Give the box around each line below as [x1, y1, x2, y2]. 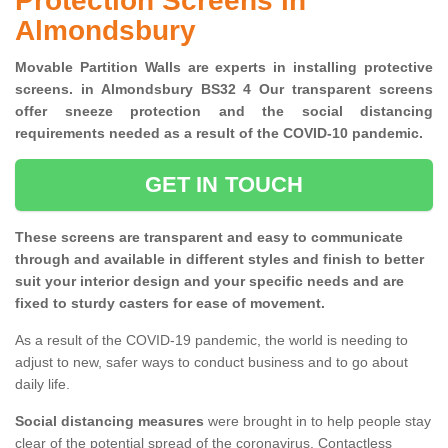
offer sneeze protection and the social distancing [15, 103, 433, 120]
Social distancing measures [15, 413, 204, 430]
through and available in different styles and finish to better [15, 251, 424, 268]
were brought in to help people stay [204, 413, 431, 430]
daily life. [15, 376, 70, 393]
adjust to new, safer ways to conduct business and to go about [15, 354, 408, 371]
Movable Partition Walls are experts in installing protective [15, 59, 433, 76]
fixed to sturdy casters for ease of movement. [15, 295, 325, 312]
